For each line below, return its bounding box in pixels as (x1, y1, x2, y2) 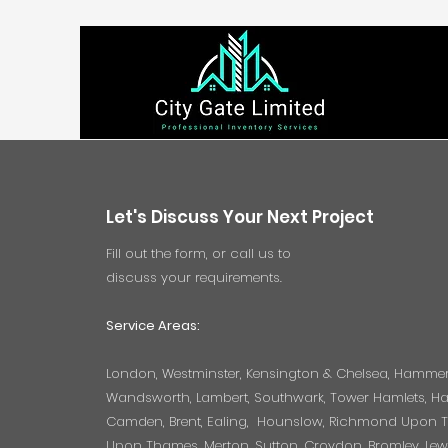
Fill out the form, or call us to (106, 244, 291, 263)
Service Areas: (106, 316, 200, 335)
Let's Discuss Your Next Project (106, 205, 374, 229)
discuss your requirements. (106, 268, 282, 287)
